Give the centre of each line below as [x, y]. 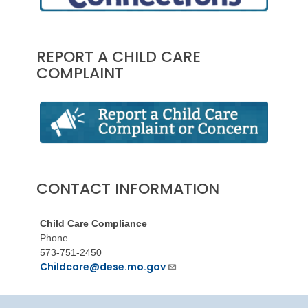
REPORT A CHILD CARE [118, 57]
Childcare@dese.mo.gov [102, 267]
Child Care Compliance [93, 224]
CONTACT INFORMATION [128, 189]
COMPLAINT [80, 74]
